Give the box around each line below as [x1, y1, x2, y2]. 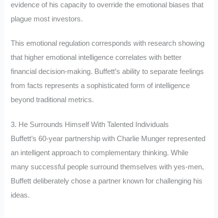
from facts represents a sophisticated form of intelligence [11, 82, 190, 90]
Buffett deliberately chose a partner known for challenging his [11, 177, 203, 185]
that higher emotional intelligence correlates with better [11, 54, 182, 62]
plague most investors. [11, 15, 83, 23]
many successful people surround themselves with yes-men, [11, 163, 204, 171]
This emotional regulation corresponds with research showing [11, 39, 205, 48]
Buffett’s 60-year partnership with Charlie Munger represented [11, 135, 206, 143]
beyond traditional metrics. [11, 96, 94, 104]
